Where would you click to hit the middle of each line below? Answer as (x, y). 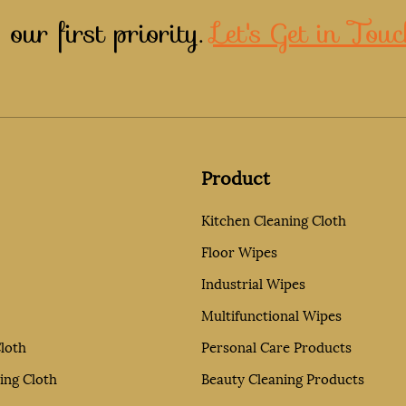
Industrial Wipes (254, 283)
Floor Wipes (240, 251)
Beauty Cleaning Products (283, 378)
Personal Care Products (277, 346)
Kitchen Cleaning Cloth (274, 219)
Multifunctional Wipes (272, 314)
